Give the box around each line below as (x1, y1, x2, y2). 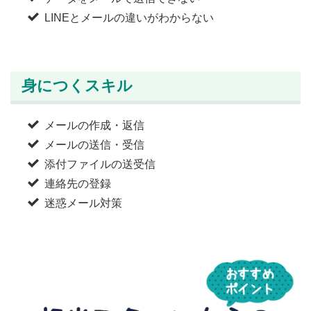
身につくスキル (22, 76, 133, 94)
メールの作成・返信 (44, 119, 144, 131)
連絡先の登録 (44, 177, 111, 190)
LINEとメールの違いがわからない (44, 11, 214, 24)
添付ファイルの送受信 (44, 158, 155, 170)
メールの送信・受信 (44, 138, 144, 151)
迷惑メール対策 (44, 196, 122, 209)
